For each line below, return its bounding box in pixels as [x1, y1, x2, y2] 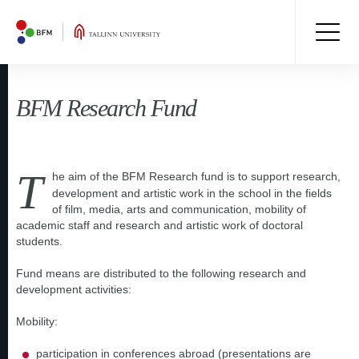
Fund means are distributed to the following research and [16, 267, 306, 280]
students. [16, 235, 66, 248]
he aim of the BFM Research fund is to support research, [52, 170, 341, 183]
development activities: [16, 283, 131, 296]
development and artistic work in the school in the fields [52, 187, 332, 200]
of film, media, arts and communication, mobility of [52, 203, 306, 216]
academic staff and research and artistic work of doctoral [16, 219, 303, 232]
